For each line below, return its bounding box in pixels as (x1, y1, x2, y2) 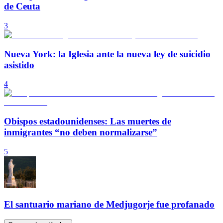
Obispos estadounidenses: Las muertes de (4, 116, 171, 127)
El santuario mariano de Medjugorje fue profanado (4, 199, 215, 210)
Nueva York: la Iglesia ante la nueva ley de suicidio (4, 48, 211, 59)
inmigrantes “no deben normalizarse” (4, 127, 157, 138)
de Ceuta (4, 1, 40, 12)
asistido (4, 59, 34, 70)
